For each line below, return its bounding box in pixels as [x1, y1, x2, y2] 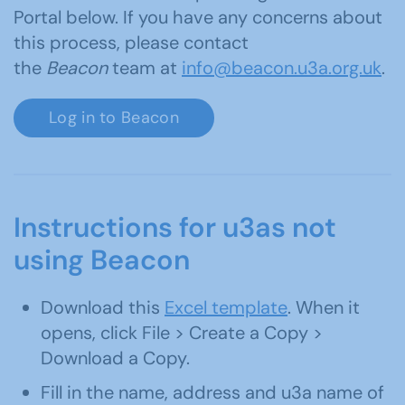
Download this [41, 295, 165, 319]
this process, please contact [14, 30, 249, 54]
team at [112, 55, 182, 80]
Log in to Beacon [49, 106, 179, 128]
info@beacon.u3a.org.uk [182, 55, 381, 80]
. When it [287, 295, 360, 319]
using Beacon [14, 241, 190, 278]
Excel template [165, 295, 287, 319]
